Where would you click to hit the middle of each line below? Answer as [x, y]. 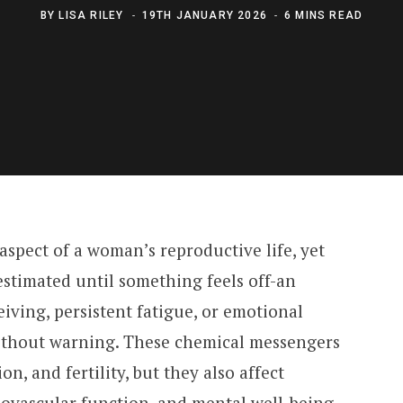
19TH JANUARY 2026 [204, 15]
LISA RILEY [91, 15]
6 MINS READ [324, 15]
